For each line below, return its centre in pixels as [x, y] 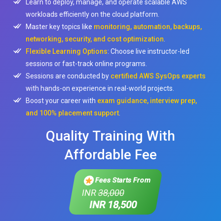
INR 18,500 [113, 205]
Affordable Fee [110, 155]
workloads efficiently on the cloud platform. [93, 14]
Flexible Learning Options [67, 51]
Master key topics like [60, 27]
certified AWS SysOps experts [158, 76]
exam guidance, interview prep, [147, 101]
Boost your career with [62, 101]
